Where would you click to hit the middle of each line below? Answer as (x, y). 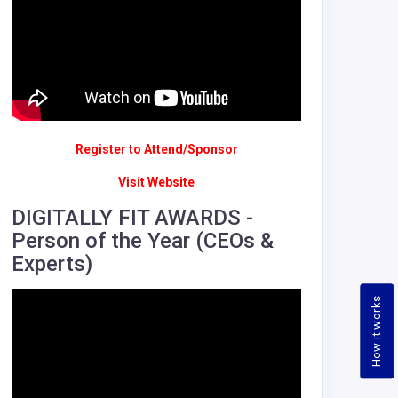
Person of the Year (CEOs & (143, 240)
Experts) (52, 263)
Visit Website (156, 182)
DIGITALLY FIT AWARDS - (132, 217)
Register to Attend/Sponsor (156, 149)
